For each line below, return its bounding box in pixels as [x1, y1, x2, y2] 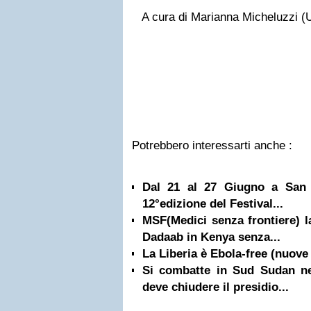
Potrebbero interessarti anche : [132, 139, 292, 152]
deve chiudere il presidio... [142, 280, 289, 294]
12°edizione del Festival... [142, 197, 283, 210]
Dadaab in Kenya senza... [142, 230, 280, 244]
